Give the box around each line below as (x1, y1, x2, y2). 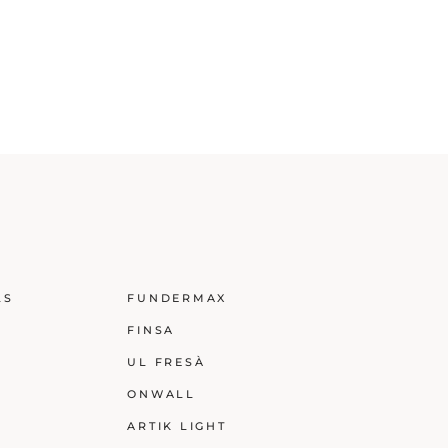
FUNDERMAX (127, 291, 227, 306)
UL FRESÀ (127, 355, 206, 370)
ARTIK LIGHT (127, 419, 227, 434)
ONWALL (127, 387, 196, 402)
